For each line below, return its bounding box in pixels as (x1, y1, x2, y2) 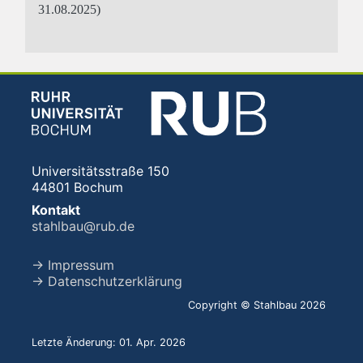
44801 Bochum (32, 179, 123, 196)
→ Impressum (32, 257, 114, 274)
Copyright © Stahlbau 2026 (188, 299, 326, 312)
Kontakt (32, 202, 80, 219)
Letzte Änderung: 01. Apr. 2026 (32, 336, 186, 349)
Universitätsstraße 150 (32, 163, 169, 180)
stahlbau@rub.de (32, 218, 135, 235)
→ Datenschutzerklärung (32, 273, 182, 290)
